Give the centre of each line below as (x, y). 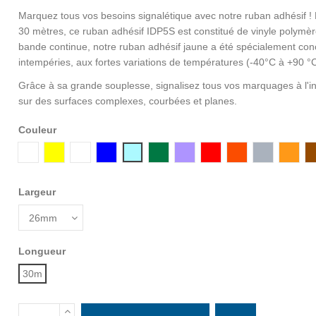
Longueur (42, 251)
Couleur (38, 129)
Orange (254, 151)
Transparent (107, 151)
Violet (197, 151)
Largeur (37, 192)
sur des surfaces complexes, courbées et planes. (128, 101)
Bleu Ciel (152, 151)
